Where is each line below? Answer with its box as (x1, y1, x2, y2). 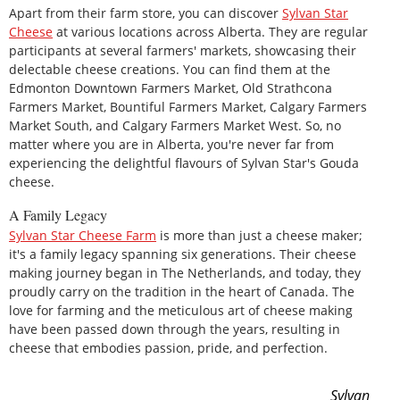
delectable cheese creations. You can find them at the (9, 61, 330, 79)
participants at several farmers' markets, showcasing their (9, 42, 356, 60)
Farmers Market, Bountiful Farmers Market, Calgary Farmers (9, 98, 367, 116)
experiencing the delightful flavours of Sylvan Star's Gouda (9, 154, 359, 172)
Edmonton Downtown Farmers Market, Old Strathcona (9, 79, 332, 97)
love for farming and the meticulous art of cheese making (9, 301, 353, 319)
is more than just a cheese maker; (156, 226, 362, 244)
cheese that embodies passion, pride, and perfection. (9, 338, 328, 356)
